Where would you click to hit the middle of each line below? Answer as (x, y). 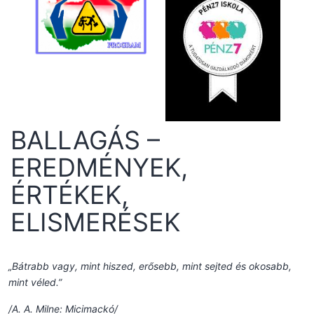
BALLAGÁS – (85, 140)
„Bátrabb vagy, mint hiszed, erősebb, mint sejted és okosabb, (150, 266)
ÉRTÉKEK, (69, 194)
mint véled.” (35, 282)
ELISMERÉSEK (95, 222)
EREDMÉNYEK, (99, 167)
